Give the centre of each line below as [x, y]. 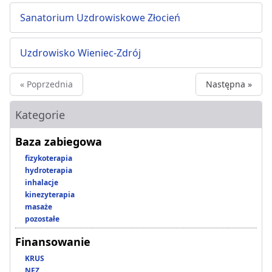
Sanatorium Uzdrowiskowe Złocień [100, 18]
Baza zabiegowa [59, 142]
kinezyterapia [50, 195]
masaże [39, 207]
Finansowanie [53, 242]
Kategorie [40, 115]
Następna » [229, 84]
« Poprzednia [46, 84]
